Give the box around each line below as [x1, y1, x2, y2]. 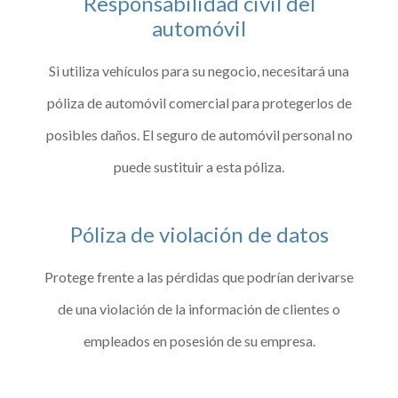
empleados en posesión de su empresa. [83, 331, 315, 349]
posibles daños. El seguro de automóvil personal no [45, 125, 353, 143]
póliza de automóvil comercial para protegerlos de [46, 93, 352, 111]
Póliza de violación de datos [69, 220, 329, 247]
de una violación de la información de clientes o [58, 299, 340, 317]
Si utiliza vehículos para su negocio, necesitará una [49, 61, 349, 79]
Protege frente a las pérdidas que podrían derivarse [44, 267, 354, 285]
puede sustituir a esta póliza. [114, 157, 284, 175]
